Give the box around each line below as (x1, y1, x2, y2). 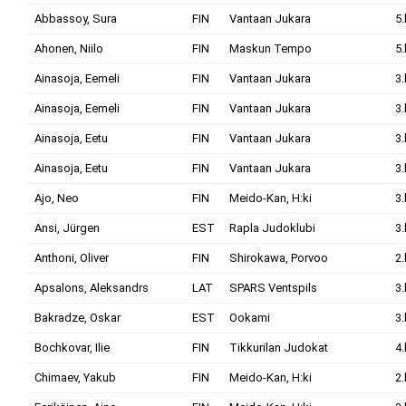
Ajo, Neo (34, 191, 79, 205)
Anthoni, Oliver (34, 251, 109, 265)
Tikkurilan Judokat (229, 341, 328, 354)
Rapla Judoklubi (229, 221, 315, 235)
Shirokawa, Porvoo (229, 251, 328, 265)
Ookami (229, 311, 270, 324)
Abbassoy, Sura (34, 12, 117, 25)
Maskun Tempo (229, 42, 312, 55)
